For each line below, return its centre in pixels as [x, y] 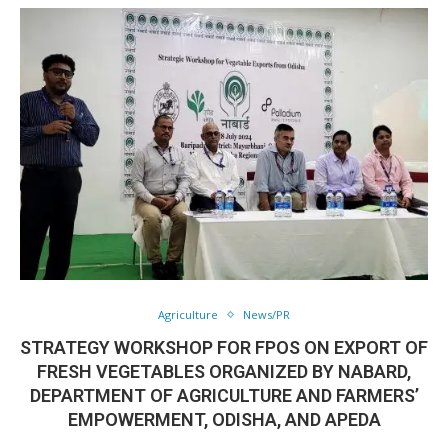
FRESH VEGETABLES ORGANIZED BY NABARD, [224, 371]
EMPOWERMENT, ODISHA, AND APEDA [224, 419]
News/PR [266, 314]
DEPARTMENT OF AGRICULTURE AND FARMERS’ [224, 395]
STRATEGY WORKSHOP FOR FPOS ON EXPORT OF [224, 347]
